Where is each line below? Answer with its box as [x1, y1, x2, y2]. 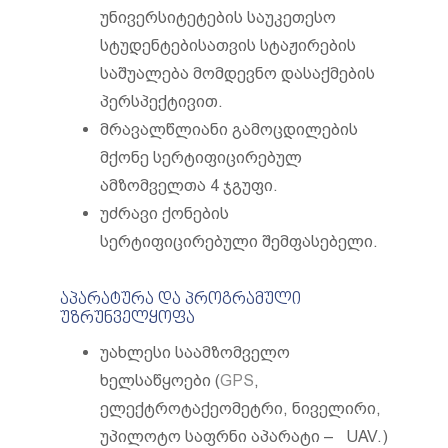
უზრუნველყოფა [60, 308, 195, 330]
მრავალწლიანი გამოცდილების [100, 120, 358, 139]
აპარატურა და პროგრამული [60, 289, 301, 311]
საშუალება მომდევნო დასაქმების [100, 64, 375, 83]
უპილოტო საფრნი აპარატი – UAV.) [100, 427, 388, 446]
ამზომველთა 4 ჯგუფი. [100, 176, 278, 195]
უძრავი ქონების [100, 204, 229, 223]
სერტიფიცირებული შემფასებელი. [100, 232, 378, 251]
